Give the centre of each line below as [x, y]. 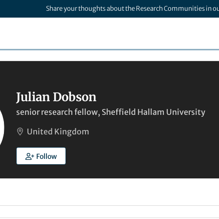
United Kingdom [58, 131]
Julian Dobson [56, 97]
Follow [46, 156]
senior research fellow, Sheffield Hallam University [111, 112]
